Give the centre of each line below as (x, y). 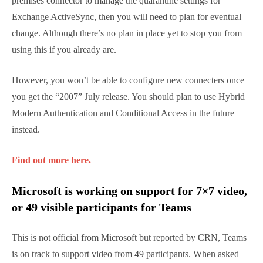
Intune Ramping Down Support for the (124, 91)
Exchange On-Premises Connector (110, 107)
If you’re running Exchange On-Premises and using (125, 138)
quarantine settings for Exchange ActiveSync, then (123, 171)
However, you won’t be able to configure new (113, 251)
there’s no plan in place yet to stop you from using (124, 204)
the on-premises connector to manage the (106, 154)
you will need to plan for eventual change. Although (126, 187)
